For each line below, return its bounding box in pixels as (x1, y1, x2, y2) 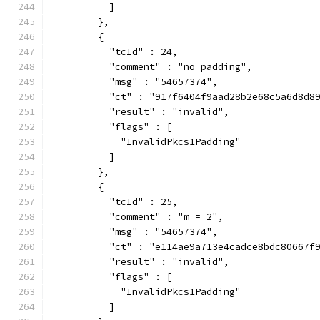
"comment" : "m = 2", (52, 211, 224, 223)
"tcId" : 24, (52, 46, 178, 58)
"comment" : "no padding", (52, 61, 252, 73)
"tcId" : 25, (52, 196, 178, 208)
